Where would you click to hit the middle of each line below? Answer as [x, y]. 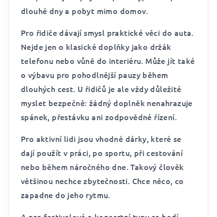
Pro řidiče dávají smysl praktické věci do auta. [107, 32]
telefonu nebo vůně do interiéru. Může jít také [108, 61]
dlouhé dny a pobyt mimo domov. [85, 11]
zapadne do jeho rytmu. [66, 195]
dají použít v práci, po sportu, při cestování [102, 153]
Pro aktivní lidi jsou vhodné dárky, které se [101, 139]
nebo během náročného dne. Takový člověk [102, 167]
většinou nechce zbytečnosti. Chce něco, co [102, 181]
